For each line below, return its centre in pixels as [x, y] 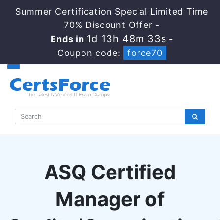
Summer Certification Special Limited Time [112, 12]
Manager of [110, 199]
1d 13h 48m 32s [127, 39]
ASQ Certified [110, 172]
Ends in [69, 39]
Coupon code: [90, 53]
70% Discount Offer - [112, 25]
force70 [145, 53]
